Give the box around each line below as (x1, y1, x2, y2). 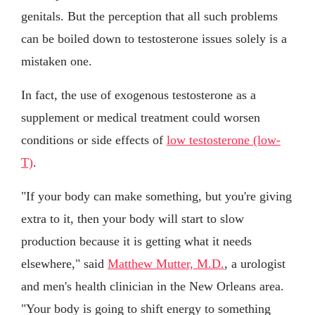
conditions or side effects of (21, 132, 167, 147)
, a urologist (224, 256, 285, 271)
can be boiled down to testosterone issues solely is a (21, 31, 287, 46)
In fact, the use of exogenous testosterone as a (21, 87, 256, 102)
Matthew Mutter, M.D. (108, 256, 224, 271)
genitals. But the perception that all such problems (21, 8, 278, 23)
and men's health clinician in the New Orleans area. (21, 278, 284, 293)
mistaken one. (21, 53, 92, 68)
